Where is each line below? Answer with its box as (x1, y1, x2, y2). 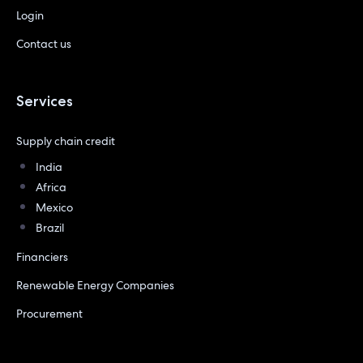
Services (16, 92, 73, 110)
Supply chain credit (16, 134, 115, 148)
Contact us (16, 36, 71, 51)
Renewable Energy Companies (16, 278, 174, 293)
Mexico (36, 200, 73, 215)
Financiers (16, 250, 68, 264)
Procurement (16, 306, 83, 321)
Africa (36, 180, 66, 194)
